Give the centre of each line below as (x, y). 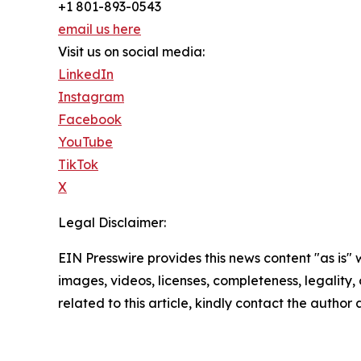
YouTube (85, 141)
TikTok (78, 164)
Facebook (90, 119)
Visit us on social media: (131, 51)
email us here (100, 29)
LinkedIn (86, 74)
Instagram (91, 96)
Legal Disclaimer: (112, 222)
